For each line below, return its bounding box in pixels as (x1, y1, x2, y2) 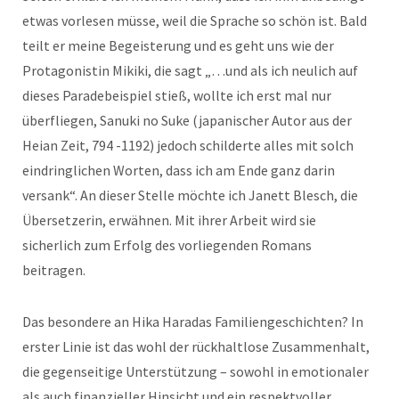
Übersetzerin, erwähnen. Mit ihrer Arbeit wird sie (22, 211, 316, 229)
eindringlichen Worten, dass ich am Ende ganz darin (22, 161, 335, 179)
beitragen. (22, 261, 85, 279)
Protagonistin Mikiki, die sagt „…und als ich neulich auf (22, 61, 358, 79)
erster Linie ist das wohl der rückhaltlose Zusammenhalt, (22, 338, 370, 355)
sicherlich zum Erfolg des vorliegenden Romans (22, 236, 312, 254)
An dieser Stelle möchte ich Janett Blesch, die (80, 186, 358, 204)
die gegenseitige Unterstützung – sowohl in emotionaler (22, 362, 369, 380)
